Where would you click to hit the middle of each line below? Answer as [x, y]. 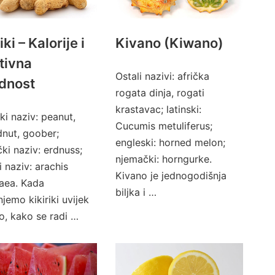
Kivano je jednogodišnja [171, 176]
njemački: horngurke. [163, 159]
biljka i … [136, 192]
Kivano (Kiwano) [169, 43]
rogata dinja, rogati [160, 93]
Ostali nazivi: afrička [162, 76]
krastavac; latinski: [158, 109]
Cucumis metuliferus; [164, 126]
